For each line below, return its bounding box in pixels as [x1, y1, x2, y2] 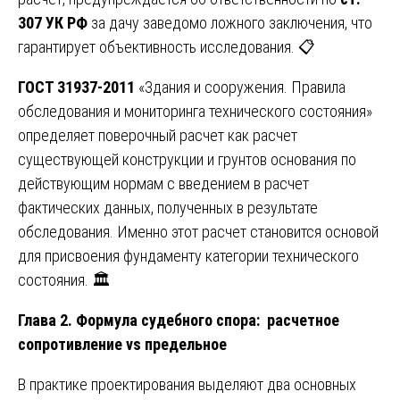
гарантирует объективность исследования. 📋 [18, 37, 315, 56]
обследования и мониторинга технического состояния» [18, 101, 372, 121]
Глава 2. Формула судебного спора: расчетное [18, 310, 339, 329]
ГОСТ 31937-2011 [18, 77, 135, 96]
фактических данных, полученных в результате [18, 197, 318, 217]
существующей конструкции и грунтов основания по [18, 149, 356, 169]
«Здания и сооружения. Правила [135, 77, 346, 96]
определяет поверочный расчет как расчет [18, 125, 297, 145]
